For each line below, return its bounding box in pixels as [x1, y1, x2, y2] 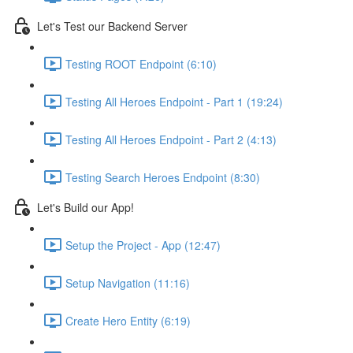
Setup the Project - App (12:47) [65, 236, 221, 253]
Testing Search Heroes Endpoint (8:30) [65, 169, 260, 185]
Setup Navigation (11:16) [65, 274, 190, 291]
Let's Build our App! [37, 199, 134, 215]
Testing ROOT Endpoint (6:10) [65, 55, 217, 72]
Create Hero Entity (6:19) [65, 312, 191, 329]
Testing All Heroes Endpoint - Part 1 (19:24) [65, 93, 283, 110]
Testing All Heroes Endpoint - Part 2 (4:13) [65, 131, 277, 147]
